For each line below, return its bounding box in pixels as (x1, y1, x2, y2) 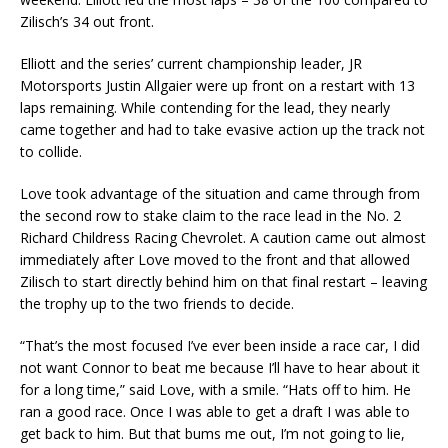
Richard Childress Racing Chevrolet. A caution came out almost (20, 227, 426, 247)
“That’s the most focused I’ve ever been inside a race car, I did (20, 335, 420, 355)
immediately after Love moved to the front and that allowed (20, 249, 410, 269)
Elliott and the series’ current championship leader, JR (20, 53, 362, 73)
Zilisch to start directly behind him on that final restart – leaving (20, 271, 427, 291)
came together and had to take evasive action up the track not (20, 119, 425, 139)
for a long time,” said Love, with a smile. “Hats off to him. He (20, 379, 411, 399)
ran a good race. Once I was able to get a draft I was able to (20, 401, 410, 421)
